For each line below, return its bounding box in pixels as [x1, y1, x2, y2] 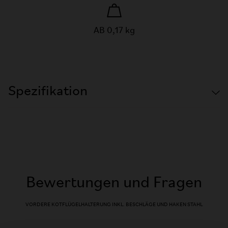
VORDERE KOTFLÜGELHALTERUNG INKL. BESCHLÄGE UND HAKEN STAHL [25, 202, 203, 208]
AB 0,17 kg [93, 26, 135, 36]
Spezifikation [8, 84, 88, 99]
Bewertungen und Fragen [26, 175, 202, 191]
